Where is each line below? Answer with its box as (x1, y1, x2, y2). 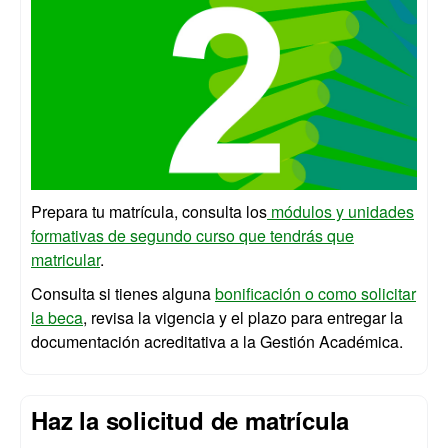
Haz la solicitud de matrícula (31, 402, 350, 437)
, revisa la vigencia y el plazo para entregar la (83, 305, 403, 329)
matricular (31, 247, 100, 271)
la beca (31, 305, 83, 329)
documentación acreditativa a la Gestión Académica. (31, 329, 403, 353)
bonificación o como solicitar (215, 281, 416, 305)
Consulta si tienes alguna (31, 281, 215, 305)
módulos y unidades (267, 199, 414, 223)
